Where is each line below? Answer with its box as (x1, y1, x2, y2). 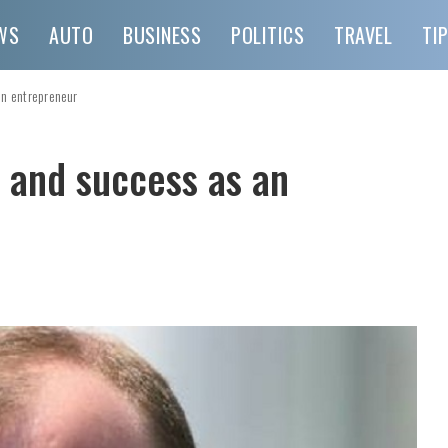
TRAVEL (334, 20, 392, 50)
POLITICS (231, 20, 304, 50)
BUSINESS (123, 20, 201, 50)
